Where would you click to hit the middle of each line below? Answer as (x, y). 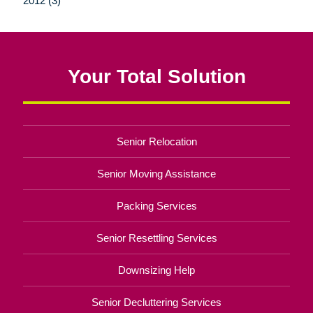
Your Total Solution (156, 76)
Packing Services (156, 205)
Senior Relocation (156, 141)
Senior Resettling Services (156, 238)
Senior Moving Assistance (156, 173)
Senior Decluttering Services (156, 302)
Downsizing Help (156, 270)
